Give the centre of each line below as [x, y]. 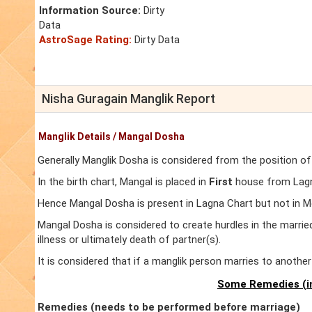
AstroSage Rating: [85, 40]
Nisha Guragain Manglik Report [128, 99]
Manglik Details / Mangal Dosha [111, 137]
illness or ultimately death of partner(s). [129, 240]
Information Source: [90, 11]
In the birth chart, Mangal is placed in [123, 182]
